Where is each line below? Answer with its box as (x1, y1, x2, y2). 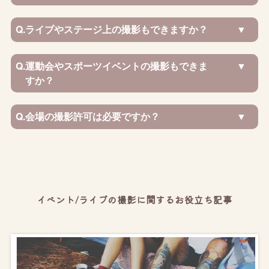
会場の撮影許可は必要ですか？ (25, 109, 160, 124)
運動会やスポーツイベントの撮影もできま (25, 58, 208, 73)
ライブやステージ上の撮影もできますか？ (25, 22, 208, 37)
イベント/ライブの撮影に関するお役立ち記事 (37, 192, 232, 207)
